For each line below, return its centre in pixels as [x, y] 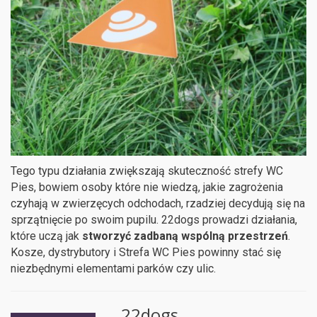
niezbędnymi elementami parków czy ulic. [113, 269]
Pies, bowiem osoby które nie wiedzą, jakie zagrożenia [147, 188]
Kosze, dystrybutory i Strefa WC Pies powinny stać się [146, 253]
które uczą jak [46, 236]
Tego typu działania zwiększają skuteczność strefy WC [147, 171]
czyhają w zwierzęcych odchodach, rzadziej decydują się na [158, 204]
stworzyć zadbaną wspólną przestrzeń [185, 236]
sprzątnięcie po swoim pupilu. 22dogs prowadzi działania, [154, 220]
